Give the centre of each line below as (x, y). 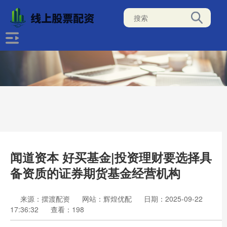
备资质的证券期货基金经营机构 (95, 173)
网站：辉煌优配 (107, 199)
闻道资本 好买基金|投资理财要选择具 (111, 157)
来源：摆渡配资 (46, 199)
